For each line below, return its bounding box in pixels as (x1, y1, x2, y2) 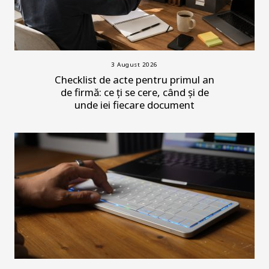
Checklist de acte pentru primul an (55, 72, 214, 86)
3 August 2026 (111, 60, 158, 68)
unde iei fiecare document (74, 97, 195, 112)
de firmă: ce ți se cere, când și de (60, 85, 209, 99)
